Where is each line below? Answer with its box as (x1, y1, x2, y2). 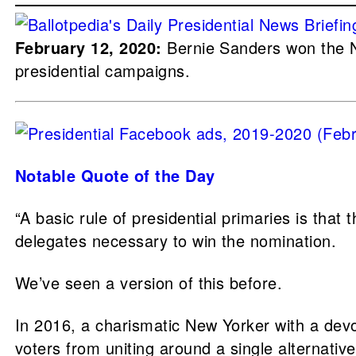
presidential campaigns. (15, 59, 191, 82)
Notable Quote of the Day (15, 164, 215, 187)
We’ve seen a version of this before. (15, 271, 283, 294)
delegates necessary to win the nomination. (15, 229, 337, 252)
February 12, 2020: (15, 36, 162, 59)
